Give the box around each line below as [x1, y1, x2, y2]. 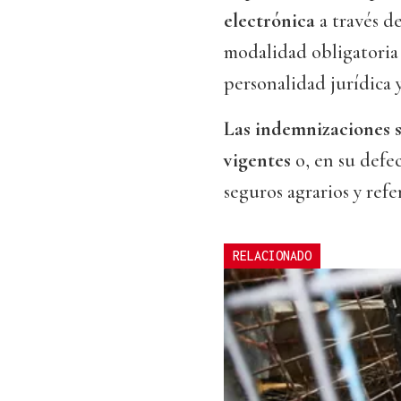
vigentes [224, 149, 295, 173]
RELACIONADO [233, 248, 311, 264]
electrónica [224, 9, 315, 33]
